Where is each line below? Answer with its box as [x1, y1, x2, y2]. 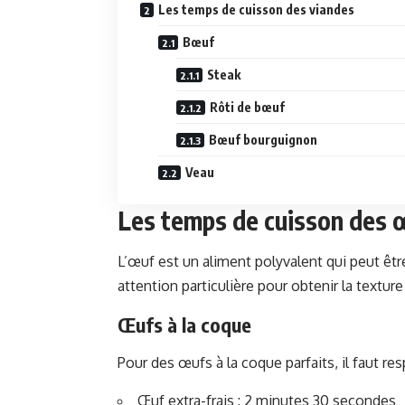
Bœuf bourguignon [209, 132, 317, 148]
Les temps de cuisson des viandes [158, 2, 354, 18]
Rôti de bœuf [210, 99, 285, 116]
